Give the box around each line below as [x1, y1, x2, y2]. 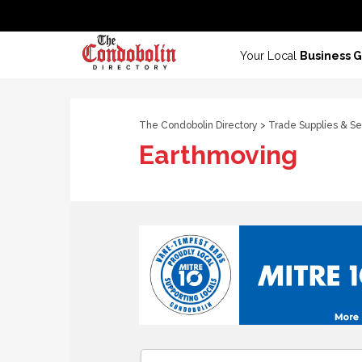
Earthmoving [139, 139, 297, 170]
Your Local [240, 48, 300, 62]
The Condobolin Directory [139, 119, 258, 131]
